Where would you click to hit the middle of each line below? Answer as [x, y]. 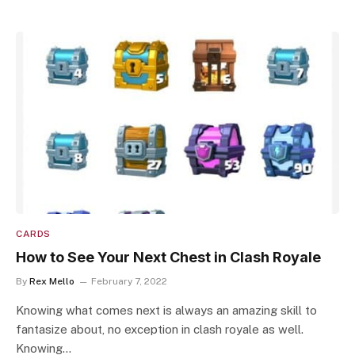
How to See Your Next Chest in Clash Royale [168, 257]
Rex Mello [52, 281]
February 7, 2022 [129, 281]
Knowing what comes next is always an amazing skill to [166, 310]
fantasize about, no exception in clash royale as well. [160, 329]
